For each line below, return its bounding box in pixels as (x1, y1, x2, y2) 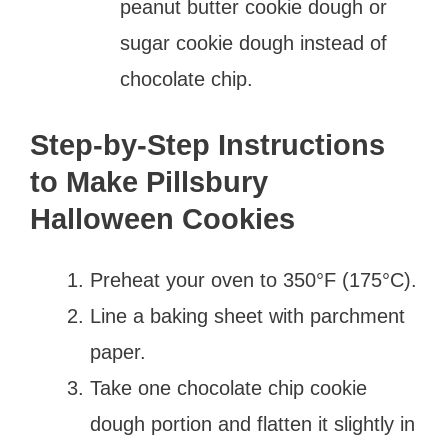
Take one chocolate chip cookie (90, 376, 367, 399)
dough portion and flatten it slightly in (90, 412, 415, 435)
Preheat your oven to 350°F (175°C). (90, 268, 417, 291)
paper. (90, 340, 146, 363)
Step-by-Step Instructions (30, 128, 385, 161)
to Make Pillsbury (30, 165, 268, 198)
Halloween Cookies (30, 202, 295, 235)
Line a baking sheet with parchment (90, 304, 405, 327)
